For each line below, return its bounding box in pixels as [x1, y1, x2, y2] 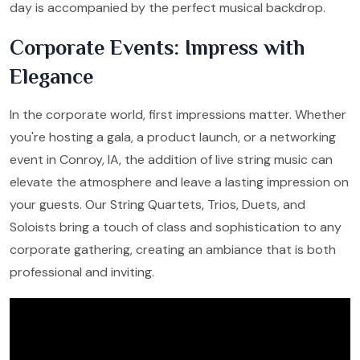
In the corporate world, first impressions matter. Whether [10, 105, 346, 123]
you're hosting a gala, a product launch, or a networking [10, 128, 336, 145]
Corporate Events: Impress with [10, 35, 305, 59]
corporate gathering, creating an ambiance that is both [10, 240, 336, 258]
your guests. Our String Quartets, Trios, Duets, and [10, 195, 305, 213]
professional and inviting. [10, 263, 154, 280]
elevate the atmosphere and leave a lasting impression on [10, 173, 349, 190]
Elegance [10, 64, 93, 88]
